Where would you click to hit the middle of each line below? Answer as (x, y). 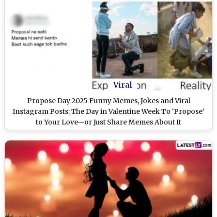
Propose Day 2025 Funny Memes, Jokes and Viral (108, 101)
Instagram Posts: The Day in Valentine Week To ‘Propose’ (108, 111)
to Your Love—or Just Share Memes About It (108, 122)
